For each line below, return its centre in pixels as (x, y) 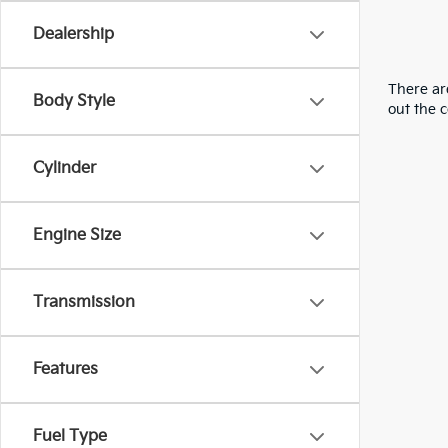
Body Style (74, 101)
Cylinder (64, 168)
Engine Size (77, 235)
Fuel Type (70, 436)
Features (65, 369)
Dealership (73, 34)
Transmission (84, 302)
